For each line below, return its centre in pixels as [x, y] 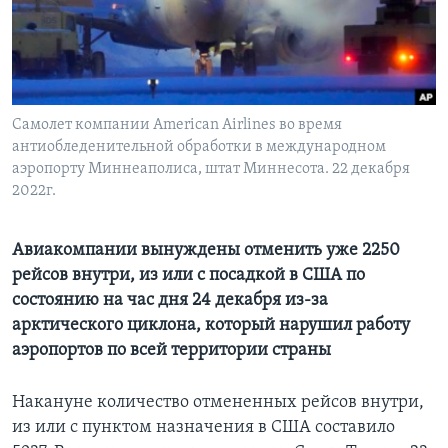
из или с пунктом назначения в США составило [203, 428]
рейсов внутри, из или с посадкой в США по [188, 276]
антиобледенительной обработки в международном [199, 147]
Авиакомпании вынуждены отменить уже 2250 [206, 251]
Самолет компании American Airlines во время [177, 125]
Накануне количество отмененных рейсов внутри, [218, 403]
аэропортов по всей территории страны [171, 351]
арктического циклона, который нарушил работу [211, 326]
